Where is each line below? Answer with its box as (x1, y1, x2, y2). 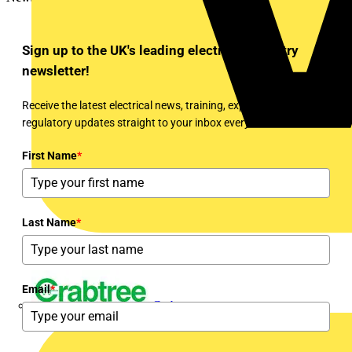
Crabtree (152, 298, 195, 312)
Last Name (22, 215, 76, 229)
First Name (22, 148, 77, 162)
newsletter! (22, 62, 90, 79)
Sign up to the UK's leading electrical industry (22, 42, 299, 58)
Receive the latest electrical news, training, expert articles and (22, 98, 317, 112)
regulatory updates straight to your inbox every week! (22, 115, 280, 129)
